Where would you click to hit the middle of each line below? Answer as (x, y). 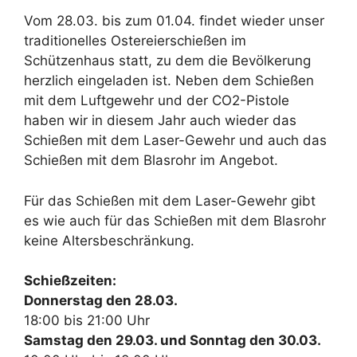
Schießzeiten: (70, 280)
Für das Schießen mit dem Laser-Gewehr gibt (170, 200)
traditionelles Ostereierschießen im (135, 41)
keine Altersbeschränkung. (109, 240)
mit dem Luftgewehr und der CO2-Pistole (157, 100)
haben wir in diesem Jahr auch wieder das (160, 120)
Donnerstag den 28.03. (101, 300)
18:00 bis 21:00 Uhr (87, 320)
